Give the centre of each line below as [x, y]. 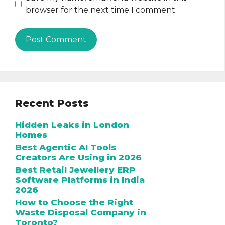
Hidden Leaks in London [72, 124]
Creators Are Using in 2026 [78, 157]
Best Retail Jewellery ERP [75, 170]
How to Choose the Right [74, 202]
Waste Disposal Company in [81, 212]
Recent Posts [52, 103]
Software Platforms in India [80, 180]
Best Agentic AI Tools [66, 147]
